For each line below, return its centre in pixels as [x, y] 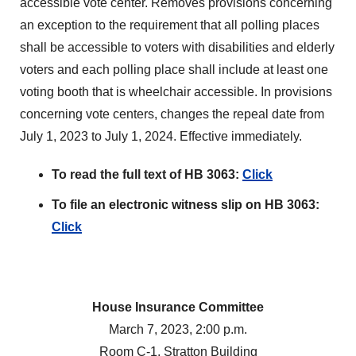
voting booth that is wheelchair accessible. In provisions [176, 92]
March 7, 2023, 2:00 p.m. [178, 329]
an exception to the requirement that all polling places [170, 25]
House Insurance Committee [178, 307]
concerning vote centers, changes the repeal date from [172, 114]
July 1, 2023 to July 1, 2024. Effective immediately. [161, 136]
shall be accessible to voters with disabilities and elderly [177, 47]
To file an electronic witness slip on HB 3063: [186, 205]
